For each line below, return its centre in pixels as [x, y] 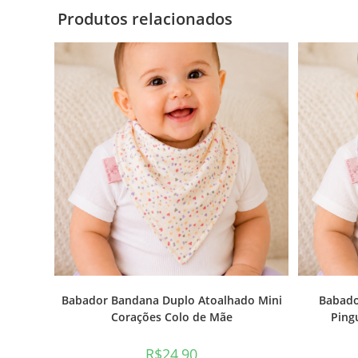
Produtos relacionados [145, 18]
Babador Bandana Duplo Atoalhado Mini [171, 300]
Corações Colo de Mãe [171, 317]
